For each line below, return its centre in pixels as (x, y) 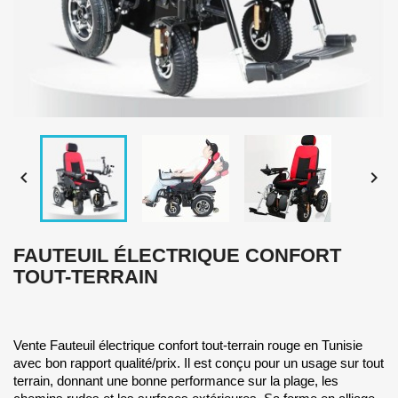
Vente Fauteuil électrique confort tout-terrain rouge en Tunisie (188, 345)
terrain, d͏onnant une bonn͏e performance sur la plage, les (176, 381)
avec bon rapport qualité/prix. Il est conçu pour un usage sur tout (199, 363)
